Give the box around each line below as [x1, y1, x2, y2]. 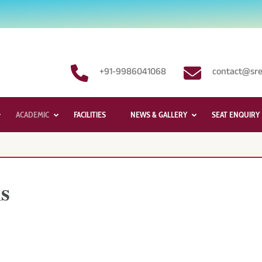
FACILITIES [74, 109, 106, 120]
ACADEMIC [16, 109, 49, 120]
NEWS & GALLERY [130, 109, 187, 120]
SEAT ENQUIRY [212, 109, 260, 120]
